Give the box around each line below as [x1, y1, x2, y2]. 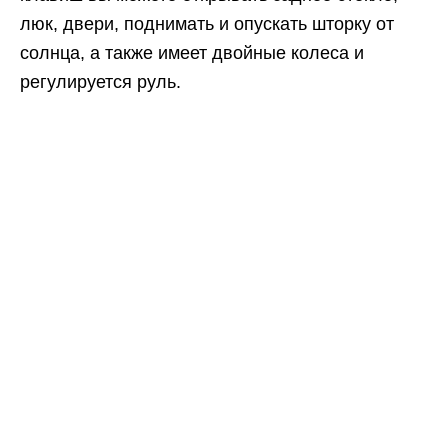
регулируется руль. [20, 72, 181, 92]
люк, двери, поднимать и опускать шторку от [20, 14, 394, 34]
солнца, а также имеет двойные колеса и [20, 43, 364, 63]
